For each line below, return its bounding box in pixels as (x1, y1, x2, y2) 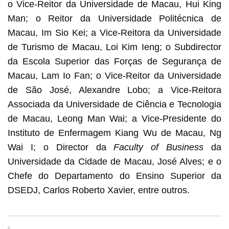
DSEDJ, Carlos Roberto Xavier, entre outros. (7, 185, 190, 195)
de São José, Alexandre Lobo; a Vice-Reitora (7, 84, 222, 95)
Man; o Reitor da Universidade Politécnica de (7, 13, 222, 24)
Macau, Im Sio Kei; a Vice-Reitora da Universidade (7, 27, 222, 38)
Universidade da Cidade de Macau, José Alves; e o (7, 156, 222, 167)
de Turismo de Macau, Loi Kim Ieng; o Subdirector (7, 41, 222, 52)
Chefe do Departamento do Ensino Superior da (7, 170, 222, 181)
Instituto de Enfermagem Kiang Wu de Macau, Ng (7, 127, 222, 138)
